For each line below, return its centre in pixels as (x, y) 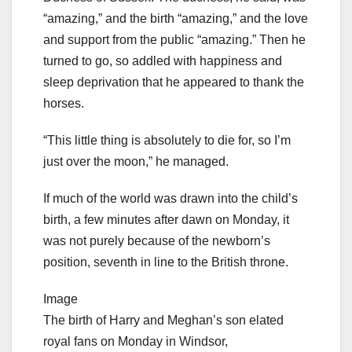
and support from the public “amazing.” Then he (174, 39)
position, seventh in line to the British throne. (166, 262)
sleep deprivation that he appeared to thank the (174, 82)
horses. (64, 103)
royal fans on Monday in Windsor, (136, 341)
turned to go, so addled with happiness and (163, 60)
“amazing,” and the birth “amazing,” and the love (176, 18)
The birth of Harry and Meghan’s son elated (163, 320)
